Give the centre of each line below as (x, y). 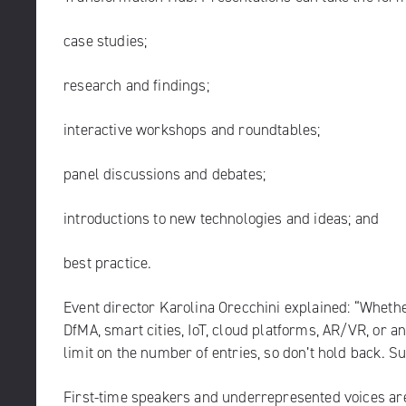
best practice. (108, 263)
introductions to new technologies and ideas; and (222, 218)
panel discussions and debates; (165, 174)
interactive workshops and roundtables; (192, 130)
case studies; (106, 41)
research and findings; (136, 85)
